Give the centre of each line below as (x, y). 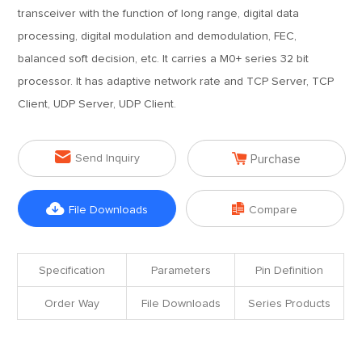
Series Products (289, 304)
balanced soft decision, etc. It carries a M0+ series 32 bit (164, 59)
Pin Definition (289, 271)
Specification (72, 271)
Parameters (181, 271)
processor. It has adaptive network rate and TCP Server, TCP (176, 82)
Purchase (276, 160)
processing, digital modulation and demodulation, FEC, (158, 36)
